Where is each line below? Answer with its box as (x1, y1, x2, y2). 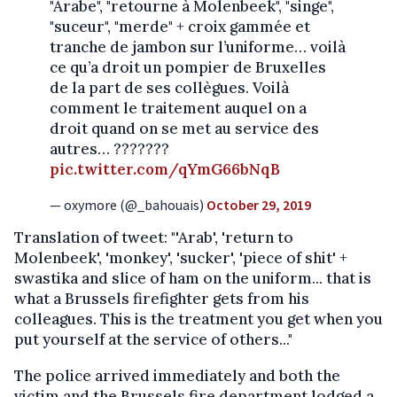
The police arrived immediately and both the (14, 366, 340, 386)
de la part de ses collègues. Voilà (50, 78, 289, 98)
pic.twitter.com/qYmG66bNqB (50, 160, 280, 180)
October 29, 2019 (206, 196, 311, 214)
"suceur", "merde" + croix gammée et (50, 17, 310, 37)
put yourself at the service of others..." (14, 330, 292, 350)
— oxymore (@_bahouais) (50, 196, 206, 214)
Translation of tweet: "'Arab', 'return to (14, 228, 293, 248)
